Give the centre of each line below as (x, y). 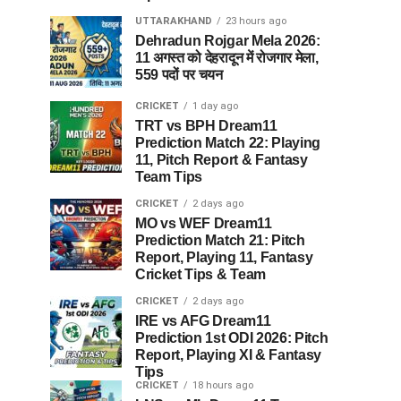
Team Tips (169, 177)
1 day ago (215, 106)
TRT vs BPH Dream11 (206, 126)
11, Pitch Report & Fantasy (222, 160)
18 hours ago (223, 385)
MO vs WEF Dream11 (204, 223)
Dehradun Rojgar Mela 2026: (228, 41)
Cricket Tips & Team (200, 274)
